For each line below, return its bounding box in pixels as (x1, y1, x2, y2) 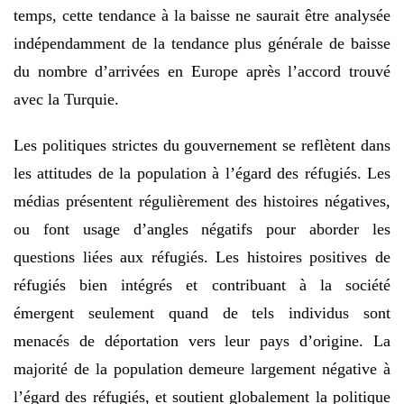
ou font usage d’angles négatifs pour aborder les (14, 219, 390, 238)
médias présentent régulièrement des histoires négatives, (14, 191, 390, 210)
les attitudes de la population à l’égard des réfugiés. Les (14, 163, 390, 182)
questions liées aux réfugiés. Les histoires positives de (14, 247, 390, 266)
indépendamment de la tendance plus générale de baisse (14, 33, 390, 52)
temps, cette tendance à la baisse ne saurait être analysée (14, 5, 390, 24)
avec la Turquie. (14, 89, 119, 108)
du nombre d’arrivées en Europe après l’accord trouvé (14, 61, 390, 80)
